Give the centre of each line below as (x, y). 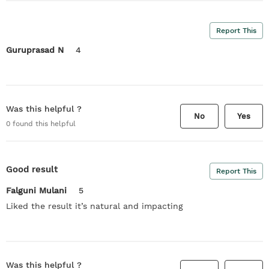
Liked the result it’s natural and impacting (95, 206)
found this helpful (43, 124)
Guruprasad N (35, 50)
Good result (32, 169)
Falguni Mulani (36, 190)
